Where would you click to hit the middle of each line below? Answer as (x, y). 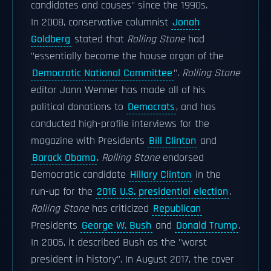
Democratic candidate (80, 175)
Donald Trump (207, 226)
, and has (196, 107)
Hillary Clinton (161, 175)
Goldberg (51, 39)
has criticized (120, 209)
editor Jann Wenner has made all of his (118, 90)
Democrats (151, 107)
